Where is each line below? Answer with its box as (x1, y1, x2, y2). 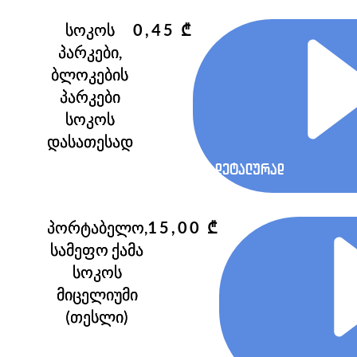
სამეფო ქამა (50, 240, 143, 260)
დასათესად (46, 131, 133, 151)
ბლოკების (51, 65, 128, 84)
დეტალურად (214, 159, 284, 180)
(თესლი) (65, 307, 128, 327)
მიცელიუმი (56, 284, 138, 304)
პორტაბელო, (46, 218, 147, 237)
